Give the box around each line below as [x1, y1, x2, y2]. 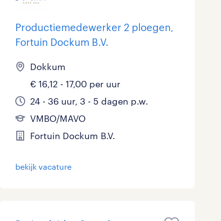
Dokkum [30, 61, 66, 72]
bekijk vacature [15, 162, 72, 171]
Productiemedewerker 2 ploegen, [15, 21, 174, 33]
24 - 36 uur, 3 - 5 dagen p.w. [30, 96, 148, 107]
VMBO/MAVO [30, 113, 86, 124]
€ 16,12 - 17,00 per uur [30, 78, 120, 89]
